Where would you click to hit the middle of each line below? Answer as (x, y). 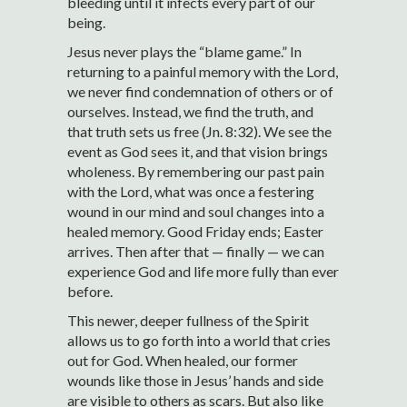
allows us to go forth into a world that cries (199, 341)
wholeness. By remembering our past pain (196, 172)
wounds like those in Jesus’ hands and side (195, 381)
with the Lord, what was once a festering (191, 192)
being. (86, 23)
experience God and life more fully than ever (203, 272)
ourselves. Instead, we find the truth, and (190, 112)
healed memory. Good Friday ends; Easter (195, 232)
